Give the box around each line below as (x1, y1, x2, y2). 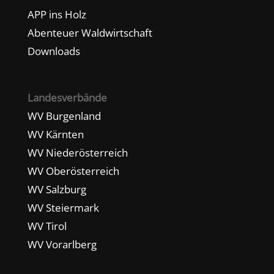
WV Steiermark (27, 200, 99, 215)
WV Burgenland (27, 108, 101, 123)
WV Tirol (27, 218, 67, 233)
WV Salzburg (27, 182, 86, 196)
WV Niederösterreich (27, 145, 128, 160)
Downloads (27, 43, 80, 58)
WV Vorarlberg (27, 237, 97, 251)
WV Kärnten (27, 127, 84, 141)
